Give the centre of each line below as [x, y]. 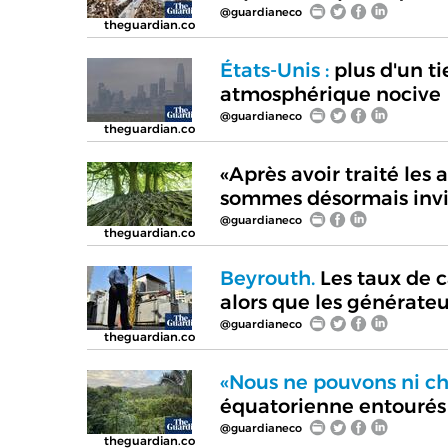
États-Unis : [274, 69]
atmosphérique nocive [330, 93]
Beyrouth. [267, 277]
